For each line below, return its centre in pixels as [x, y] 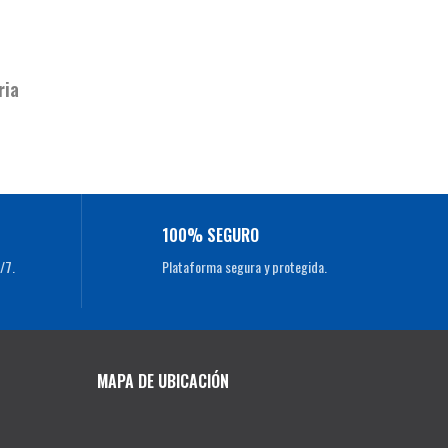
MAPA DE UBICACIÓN [162, 381]
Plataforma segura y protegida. [244, 267]
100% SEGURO [210, 235]
